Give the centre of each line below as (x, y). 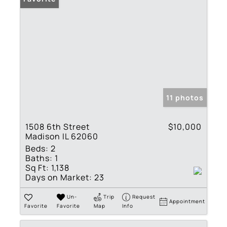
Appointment (187, 201)
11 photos (185, 97)
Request (144, 196)
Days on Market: (59, 177)
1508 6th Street (58, 126)
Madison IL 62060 (62, 136)
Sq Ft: (37, 167)
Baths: (39, 158)
